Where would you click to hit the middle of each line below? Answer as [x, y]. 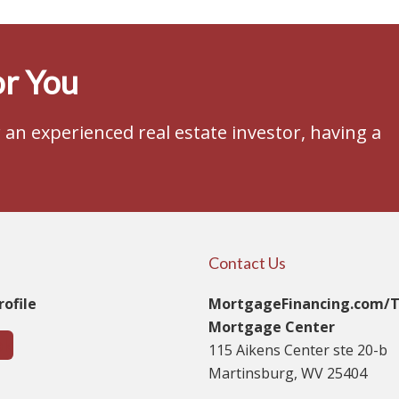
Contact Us [247, 262]
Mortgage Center [272, 326]
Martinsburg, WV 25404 [288, 373]
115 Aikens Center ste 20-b [298, 350]
